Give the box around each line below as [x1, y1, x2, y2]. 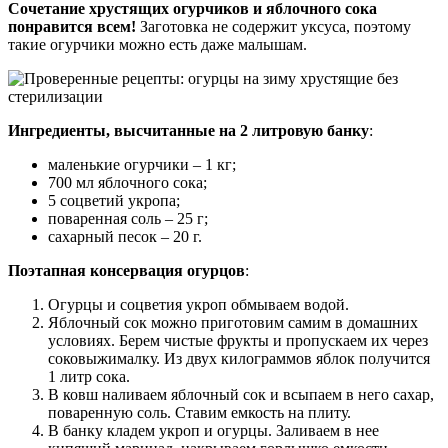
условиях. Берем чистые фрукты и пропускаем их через [48, 331, 428, 349]
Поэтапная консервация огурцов [8, 261, 245, 279]
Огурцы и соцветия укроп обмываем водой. [48, 295, 349, 313]
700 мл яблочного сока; [48, 173, 207, 191]
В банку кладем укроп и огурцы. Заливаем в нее [48, 421, 379, 439]
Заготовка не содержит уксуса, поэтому [136, 17, 411, 35]
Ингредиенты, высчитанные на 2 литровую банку [8, 121, 369, 139]
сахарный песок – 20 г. [48, 227, 202, 245]
